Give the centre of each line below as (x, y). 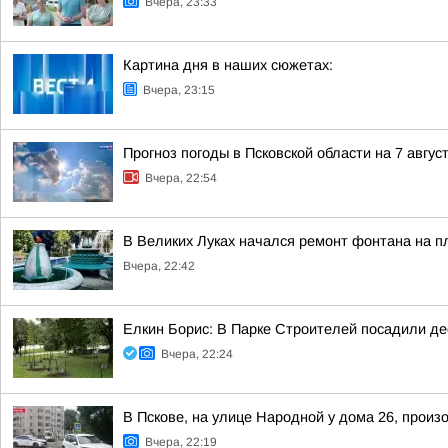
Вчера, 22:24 (197, 354)
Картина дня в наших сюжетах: (228, 65)
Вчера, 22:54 (181, 178)
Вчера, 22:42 (159, 266)
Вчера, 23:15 (179, 90)
